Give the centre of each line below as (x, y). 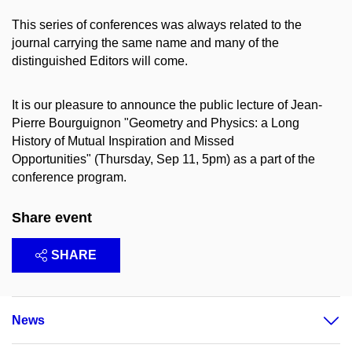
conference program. (69, 178)
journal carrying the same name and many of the (145, 42)
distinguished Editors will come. (100, 60)
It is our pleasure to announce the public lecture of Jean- (167, 105)
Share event (52, 218)
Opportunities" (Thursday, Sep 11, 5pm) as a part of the (163, 159)
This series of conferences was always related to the (157, 24)
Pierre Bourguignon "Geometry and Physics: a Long (156, 123)
